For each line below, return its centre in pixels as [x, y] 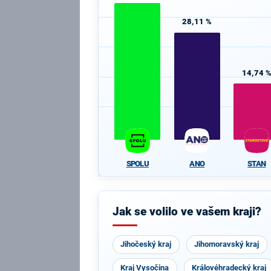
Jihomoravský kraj [227, 244]
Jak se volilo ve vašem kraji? [187, 212]
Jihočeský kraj [146, 244]
